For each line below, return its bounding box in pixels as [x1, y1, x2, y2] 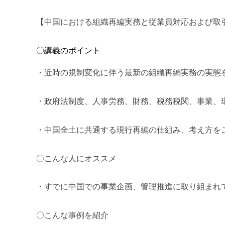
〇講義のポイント [36, 46, 100, 55]
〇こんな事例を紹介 [36, 211, 108, 220]
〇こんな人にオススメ [36, 154, 117, 163]
